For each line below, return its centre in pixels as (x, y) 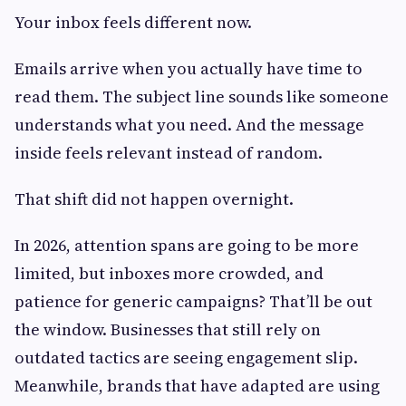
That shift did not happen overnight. (154, 199)
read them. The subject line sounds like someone (202, 97)
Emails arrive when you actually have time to (188, 69)
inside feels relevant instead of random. (169, 153)
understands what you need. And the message (189, 125)
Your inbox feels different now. (133, 23)
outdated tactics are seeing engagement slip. (186, 358)
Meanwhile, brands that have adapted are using (197, 386)
